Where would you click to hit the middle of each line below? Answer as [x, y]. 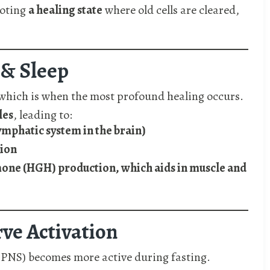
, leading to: [43, 115]
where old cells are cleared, [171, 10]
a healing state [65, 10]
